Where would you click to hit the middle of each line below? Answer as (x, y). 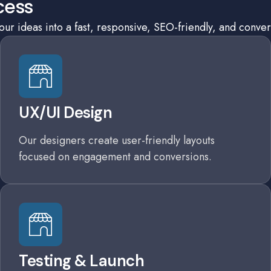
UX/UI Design (65, 113)
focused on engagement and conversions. (115, 157)
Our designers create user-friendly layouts (117, 140)
